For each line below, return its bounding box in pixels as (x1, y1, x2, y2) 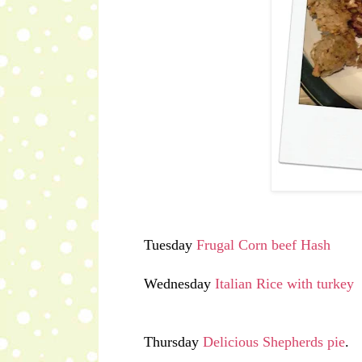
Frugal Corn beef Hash (196, 237, 330, 254)
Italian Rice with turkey (215, 276, 354, 293)
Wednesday (144, 276, 215, 293)
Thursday (144, 334, 199, 351)
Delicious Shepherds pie (199, 334, 345, 351)
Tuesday (144, 237, 196, 254)
